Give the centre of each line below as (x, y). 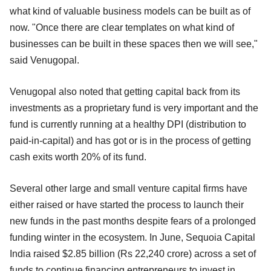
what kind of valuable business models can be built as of (130, 11)
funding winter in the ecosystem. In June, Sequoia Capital (132, 237)
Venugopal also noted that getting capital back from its (125, 91)
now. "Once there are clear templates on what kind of (122, 27)
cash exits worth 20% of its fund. (79, 157)
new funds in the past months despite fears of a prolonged (133, 221)
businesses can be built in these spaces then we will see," (134, 44)
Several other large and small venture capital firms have (129, 188)
